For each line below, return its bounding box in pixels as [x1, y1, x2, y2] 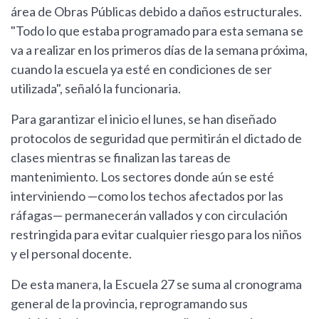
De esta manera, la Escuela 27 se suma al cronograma [11, 276, 302, 292]
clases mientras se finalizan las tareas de [11, 149, 231, 165]
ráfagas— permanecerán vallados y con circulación [11, 206, 288, 223]
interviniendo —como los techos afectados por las [11, 187, 283, 204]
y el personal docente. [11, 245, 132, 261]
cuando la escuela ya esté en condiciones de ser [11, 61, 272, 77]
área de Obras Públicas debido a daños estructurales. [11, 3, 302, 19]
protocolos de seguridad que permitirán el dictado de [11, 130, 302, 146]
